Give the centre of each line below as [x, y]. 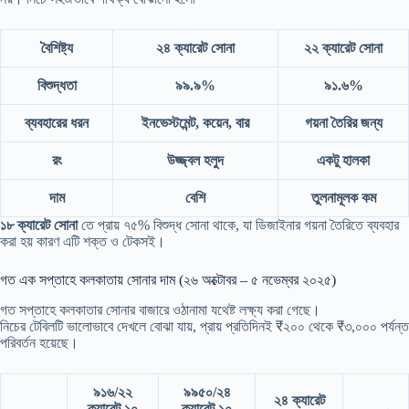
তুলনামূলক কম [343, 198]
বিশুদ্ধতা [57, 86]
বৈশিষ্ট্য [57, 48]
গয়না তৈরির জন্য [343, 123]
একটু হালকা [343, 161]
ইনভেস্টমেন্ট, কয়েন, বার [195, 123]
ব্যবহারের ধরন [57, 123]
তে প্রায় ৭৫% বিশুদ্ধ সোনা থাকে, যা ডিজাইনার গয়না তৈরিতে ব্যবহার [238, 225]
